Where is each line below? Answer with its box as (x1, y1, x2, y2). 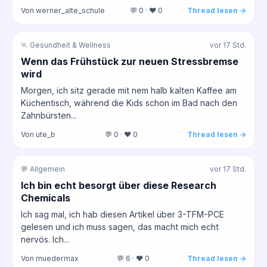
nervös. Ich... (21, 234, 69, 244)
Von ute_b (21, 129, 55, 139)
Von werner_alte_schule (21, 5, 105, 15)
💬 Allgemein (21, 164, 65, 173)
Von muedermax (21, 253, 79, 263)
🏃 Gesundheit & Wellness (21, 41, 111, 49)
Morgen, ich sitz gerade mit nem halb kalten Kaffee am (21, 85, 237, 95)
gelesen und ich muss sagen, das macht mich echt (21, 221, 219, 232)
